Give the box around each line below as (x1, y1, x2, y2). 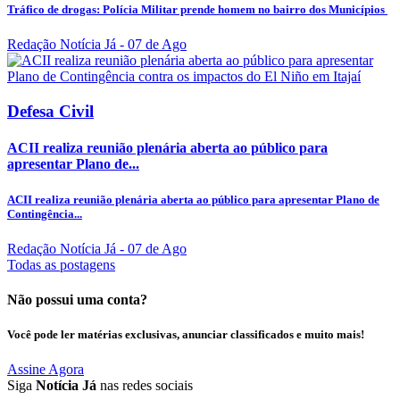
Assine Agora (7, 362, 84, 378)
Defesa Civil (7, 102, 94, 121)
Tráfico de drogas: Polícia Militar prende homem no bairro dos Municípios (7, 3, 387, 17)
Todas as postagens (7, 256, 115, 272)
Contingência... (7, 206, 82, 221)
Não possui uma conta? (7, 292, 147, 308)
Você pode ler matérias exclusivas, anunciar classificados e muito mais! (7, 328, 364, 342)
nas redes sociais (96, 378, 193, 394)
